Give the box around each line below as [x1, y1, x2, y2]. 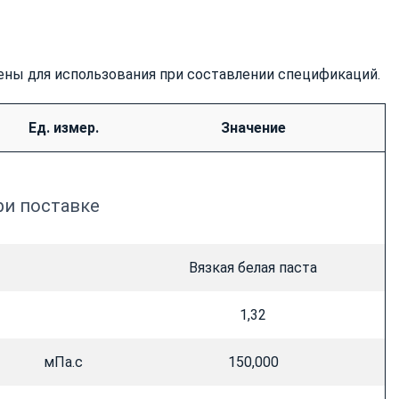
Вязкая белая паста [189, 259, 317, 277]
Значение [220, 119, 286, 137]
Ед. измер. [28, 119, 99, 137]
